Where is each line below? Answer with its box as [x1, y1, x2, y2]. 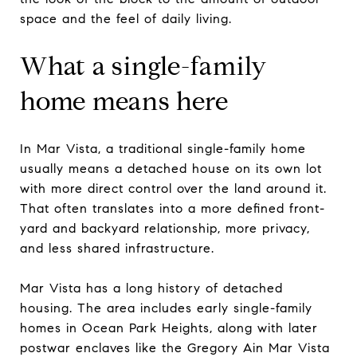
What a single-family [20, 49, 267, 82]
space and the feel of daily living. [20, 10, 232, 26]
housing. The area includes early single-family [20, 300, 312, 316]
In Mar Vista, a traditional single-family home [20, 140, 306, 156]
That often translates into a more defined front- [20, 200, 325, 216]
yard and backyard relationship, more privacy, [20, 220, 310, 236]
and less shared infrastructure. [20, 240, 214, 256]
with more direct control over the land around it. [20, 180, 327, 196]
